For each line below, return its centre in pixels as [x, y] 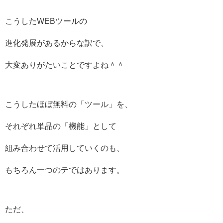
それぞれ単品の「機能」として [61, 126]
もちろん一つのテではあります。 [65, 170]
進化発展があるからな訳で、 [57, 43]
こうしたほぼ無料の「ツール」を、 [69, 105]
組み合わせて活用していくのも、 [65, 148]
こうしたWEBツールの [46, 21]
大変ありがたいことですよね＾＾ [65, 65]
